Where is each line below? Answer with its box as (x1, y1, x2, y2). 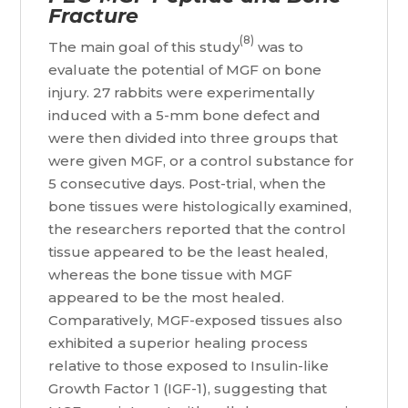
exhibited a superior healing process (48, 334, 309, 352)
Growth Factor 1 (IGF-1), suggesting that (48, 380, 328, 398)
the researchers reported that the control (48, 220, 347, 239)
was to (254, 38, 304, 56)
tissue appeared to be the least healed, (48, 243, 329, 261)
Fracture (48, 4, 139, 29)
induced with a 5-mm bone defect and (48, 107, 321, 125)
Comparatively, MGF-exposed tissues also (48, 311, 343, 330)
